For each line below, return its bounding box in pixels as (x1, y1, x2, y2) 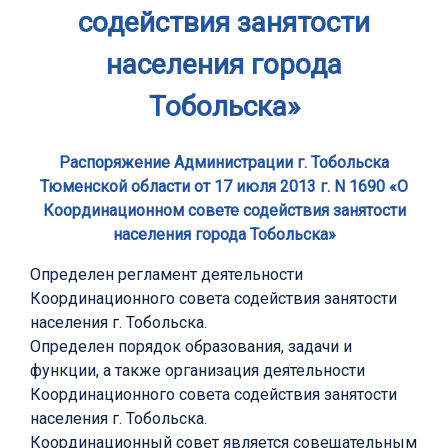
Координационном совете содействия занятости (42, 201, 406, 221)
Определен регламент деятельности (30, 265, 303, 285)
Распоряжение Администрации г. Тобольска (59, 153, 389, 173)
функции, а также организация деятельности (30, 361, 365, 381)
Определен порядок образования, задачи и (30, 337, 352, 357)
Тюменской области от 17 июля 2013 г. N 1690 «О (40, 177, 408, 197)
